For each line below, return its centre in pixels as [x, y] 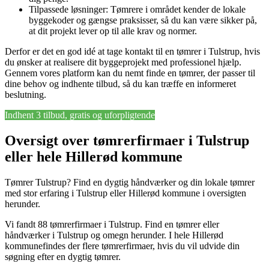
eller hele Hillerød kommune [94, 157]
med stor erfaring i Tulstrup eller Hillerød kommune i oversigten [125, 193]
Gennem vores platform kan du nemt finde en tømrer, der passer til [130, 73]
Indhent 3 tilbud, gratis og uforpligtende [80, 115]
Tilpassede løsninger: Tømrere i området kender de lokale [137, 10]
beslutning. [26, 95]
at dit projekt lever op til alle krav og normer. [113, 31]
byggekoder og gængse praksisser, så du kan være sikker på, [143, 20]
